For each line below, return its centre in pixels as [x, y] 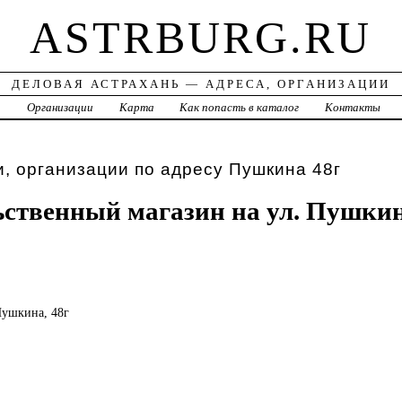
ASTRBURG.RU [201, 38]
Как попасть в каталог [240, 108]
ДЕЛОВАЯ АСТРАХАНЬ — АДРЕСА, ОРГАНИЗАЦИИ [201, 84]
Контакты [353, 108]
